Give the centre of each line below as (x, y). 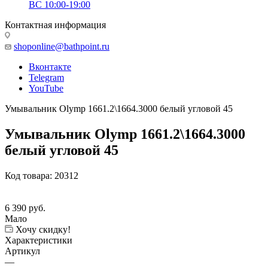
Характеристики (39, 240)
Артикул (22, 251)
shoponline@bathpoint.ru (62, 46)
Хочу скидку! (43, 229)
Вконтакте (50, 66)
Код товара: (28, 175)
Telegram (46, 77)
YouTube (46, 88)
